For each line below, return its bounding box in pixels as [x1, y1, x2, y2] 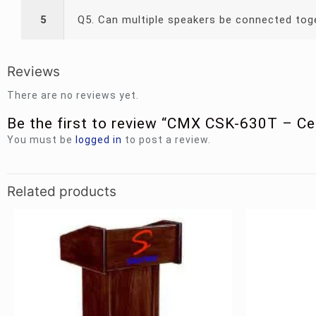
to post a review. [122, 134, 211, 145]
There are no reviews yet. [7, 90, 139, 101]
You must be [7, 134, 75, 145]
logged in [75, 134, 122, 145]
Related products [7, 183, 116, 200]
